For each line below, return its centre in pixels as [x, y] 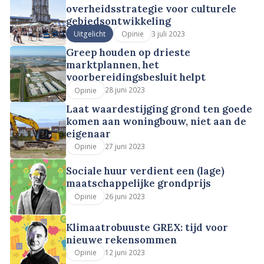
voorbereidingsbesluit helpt [136, 77]
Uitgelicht [90, 34]
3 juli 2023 [169, 33]
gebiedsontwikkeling [119, 21]
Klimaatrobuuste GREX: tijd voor [147, 227]
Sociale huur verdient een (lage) [146, 171]
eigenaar [89, 133]
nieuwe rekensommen [122, 240]
